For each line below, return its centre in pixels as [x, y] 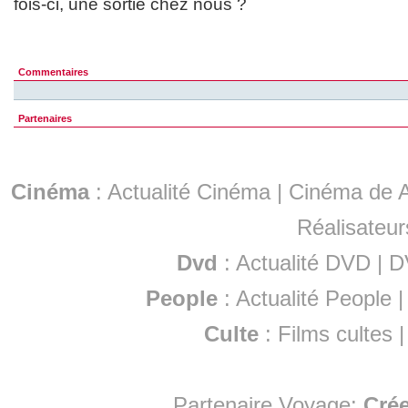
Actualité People [314, 299]
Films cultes [335, 334]
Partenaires [45, 119]
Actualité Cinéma [189, 192]
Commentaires [53, 72]
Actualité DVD [303, 263]
